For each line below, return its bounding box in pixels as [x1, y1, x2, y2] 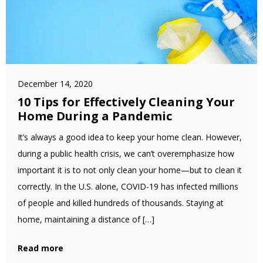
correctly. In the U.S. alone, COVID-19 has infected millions [18, 181, 238, 192]
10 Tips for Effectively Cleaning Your [18, 94, 235, 110]
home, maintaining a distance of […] [18, 214, 154, 225]
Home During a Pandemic [18, 108, 172, 124]
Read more [18, 242, 63, 254]
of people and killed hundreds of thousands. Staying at [18, 197, 224, 208]
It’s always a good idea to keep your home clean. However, [18, 131, 242, 143]
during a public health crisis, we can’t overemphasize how [18, 148, 234, 159]
